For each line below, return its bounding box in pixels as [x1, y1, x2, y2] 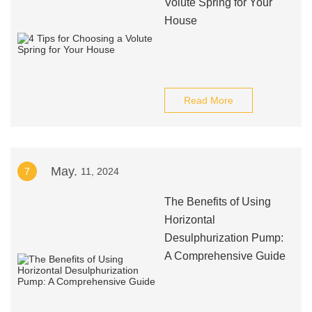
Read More [183, 95, 233, 106]
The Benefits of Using [164, 196, 271, 208]
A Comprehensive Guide [164, 250, 286, 262]
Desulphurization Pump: [164, 232, 283, 244]
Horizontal [164, 214, 215, 226]
